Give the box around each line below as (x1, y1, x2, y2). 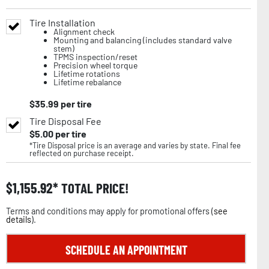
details (6, 214, 31, 225)
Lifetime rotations (53, 68, 120, 79)
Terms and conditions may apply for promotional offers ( (6, 205, 214, 216)
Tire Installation (29, 16, 95, 28)
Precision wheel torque (53, 59, 138, 70)
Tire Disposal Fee (29, 115, 101, 127)
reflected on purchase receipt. (29, 148, 134, 158)
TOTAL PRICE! (58, 179, 128, 196)
